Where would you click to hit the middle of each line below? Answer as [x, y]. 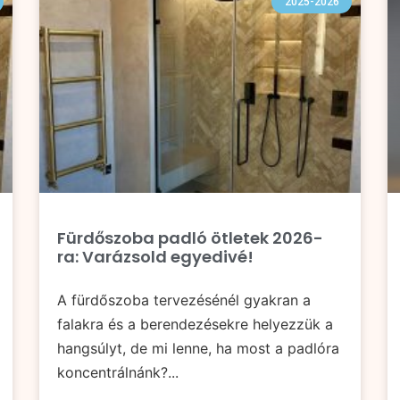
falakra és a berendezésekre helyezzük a [195, 325]
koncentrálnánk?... [118, 373]
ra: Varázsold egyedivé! [155, 257]
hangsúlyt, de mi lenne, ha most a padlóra [198, 349]
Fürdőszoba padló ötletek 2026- [190, 238]
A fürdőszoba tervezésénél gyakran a [184, 300]
